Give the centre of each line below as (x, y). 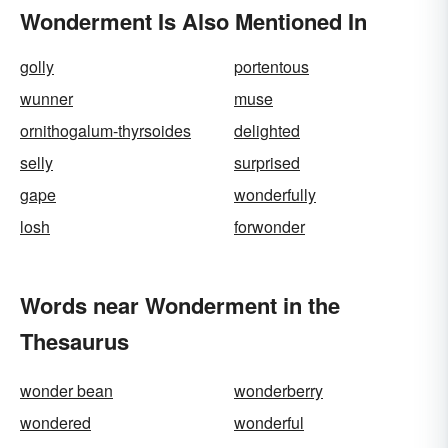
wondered (55, 422)
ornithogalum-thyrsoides (105, 130)
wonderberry (278, 390)
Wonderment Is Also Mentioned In (193, 21)
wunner (46, 98)
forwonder (269, 226)
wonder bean (66, 390)
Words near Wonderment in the (180, 305)
